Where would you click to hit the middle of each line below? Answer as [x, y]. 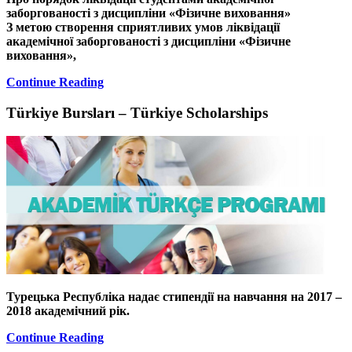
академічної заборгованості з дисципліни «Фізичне [148, 41]
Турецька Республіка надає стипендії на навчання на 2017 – [174, 297]
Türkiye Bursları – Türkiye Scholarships [137, 112]
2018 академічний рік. [68, 311]
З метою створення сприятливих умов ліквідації [143, 27]
